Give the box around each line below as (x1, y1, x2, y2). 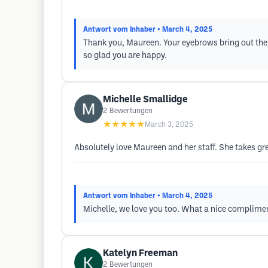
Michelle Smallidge (103, 95, 188, 104)
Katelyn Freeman (103, 249, 178, 258)
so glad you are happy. (83, 52, 167, 60)
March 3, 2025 (145, 121, 193, 128)
